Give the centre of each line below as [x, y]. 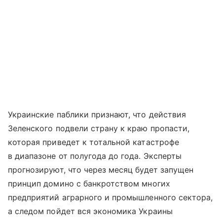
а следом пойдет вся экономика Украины [90, 211]
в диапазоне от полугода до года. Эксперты [95, 156]
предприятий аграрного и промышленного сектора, [110, 198]
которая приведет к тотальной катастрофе [93, 142]
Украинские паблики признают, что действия [97, 115]
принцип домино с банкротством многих [89, 184]
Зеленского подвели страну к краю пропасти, [99, 129]
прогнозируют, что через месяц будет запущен [101, 170]
